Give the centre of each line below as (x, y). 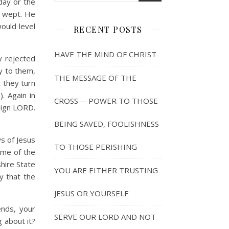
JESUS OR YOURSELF (91, 193)
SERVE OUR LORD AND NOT (105, 217)
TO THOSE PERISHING (96, 147)
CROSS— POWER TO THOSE (106, 101)
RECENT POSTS (108, 29)
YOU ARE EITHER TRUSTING (106, 170)
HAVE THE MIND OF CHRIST (105, 54)
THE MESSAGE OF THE (95, 78)
